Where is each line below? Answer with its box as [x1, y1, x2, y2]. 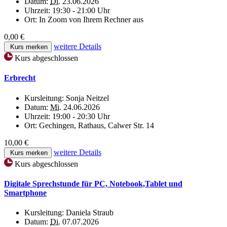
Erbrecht [4, 73, 35, 83]
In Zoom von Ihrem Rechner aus [39, 15, 143, 24]
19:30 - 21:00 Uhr [52, 6, 110, 15]
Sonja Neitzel [66, 93, 109, 102]
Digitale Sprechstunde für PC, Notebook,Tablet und [4, 179, 182, 188]
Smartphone [4, 188, 47, 197]
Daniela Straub [66, 208, 113, 217]
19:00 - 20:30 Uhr [52, 111, 110, 121]
